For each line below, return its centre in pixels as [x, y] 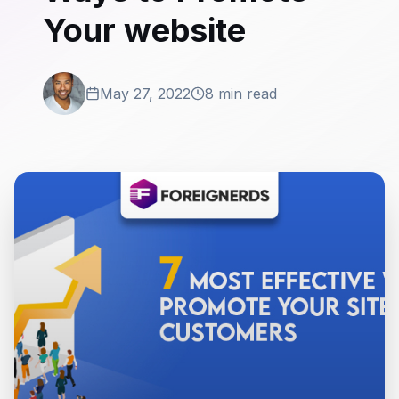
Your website [144, 30]
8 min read [241, 94]
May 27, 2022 [145, 94]
